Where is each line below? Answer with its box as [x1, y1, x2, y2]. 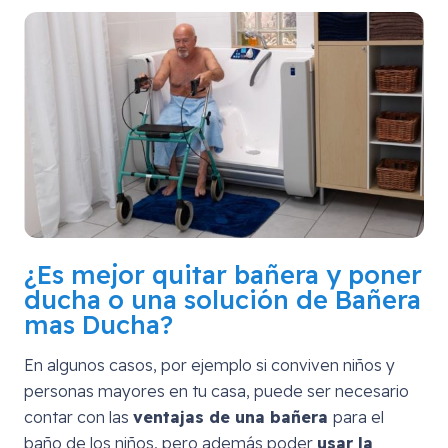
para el [333, 406, 384, 427]
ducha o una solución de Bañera [24, 283, 421, 315]
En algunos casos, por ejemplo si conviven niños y [24, 354, 395, 375]
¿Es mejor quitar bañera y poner [24, 258, 422, 290]
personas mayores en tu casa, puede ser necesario [24, 380, 409, 401]
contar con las [24, 406, 133, 427]
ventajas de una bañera [133, 406, 333, 427]
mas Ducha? [24, 308, 173, 340]
